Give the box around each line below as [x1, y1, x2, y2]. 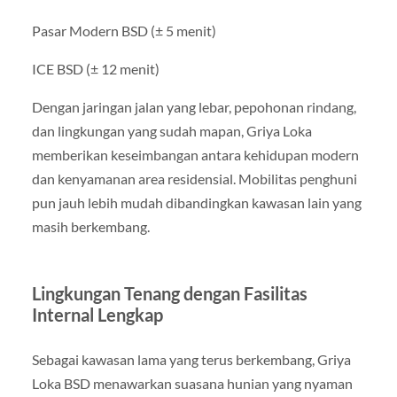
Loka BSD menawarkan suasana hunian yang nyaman [31, 374, 353, 392]
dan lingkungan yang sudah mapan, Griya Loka [31, 121, 312, 139]
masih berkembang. [31, 217, 150, 235]
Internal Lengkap [31, 303, 163, 325]
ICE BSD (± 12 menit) [31, 59, 160, 77]
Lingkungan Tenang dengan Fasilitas [31, 282, 307, 304]
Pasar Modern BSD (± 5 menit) [31, 21, 216, 39]
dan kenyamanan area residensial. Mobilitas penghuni [31, 169, 357, 187]
